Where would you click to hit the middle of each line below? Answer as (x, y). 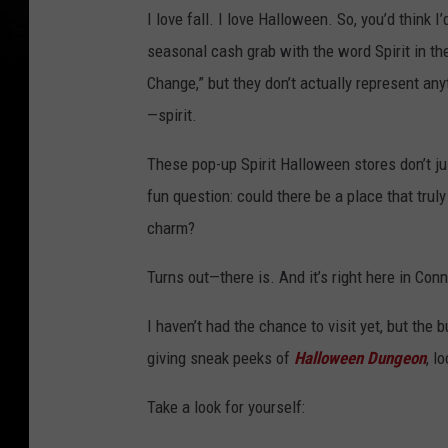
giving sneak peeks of (220, 357)
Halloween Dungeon (360, 357)
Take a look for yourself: (226, 406)
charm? (171, 227)
